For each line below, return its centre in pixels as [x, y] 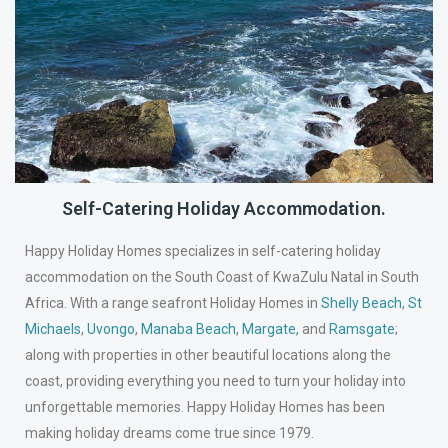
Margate [269, 329]
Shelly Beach [362, 303]
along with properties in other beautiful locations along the [208, 355]
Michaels [53, 329]
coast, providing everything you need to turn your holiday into [216, 381]
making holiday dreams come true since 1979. [170, 433]
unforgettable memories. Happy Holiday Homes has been [205, 407]
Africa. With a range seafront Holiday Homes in [173, 303]
